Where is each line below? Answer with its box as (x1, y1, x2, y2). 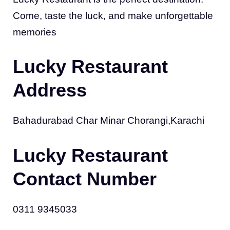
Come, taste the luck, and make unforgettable (13, 10, 213, 21)
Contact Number (13, 168, 157, 189)
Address (13, 80, 87, 101)
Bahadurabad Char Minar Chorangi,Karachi (13, 115, 204, 126)
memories (13, 26, 56, 37)
